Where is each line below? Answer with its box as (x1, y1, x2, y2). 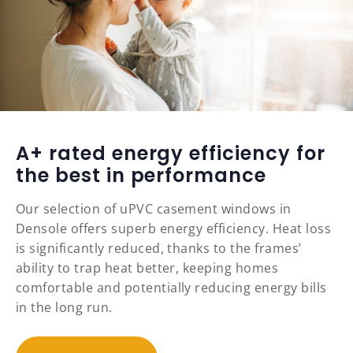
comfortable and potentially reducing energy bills (16, 279, 327, 297)
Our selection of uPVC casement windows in (16, 200, 292, 218)
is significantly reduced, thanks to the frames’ (16, 240, 302, 258)
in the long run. (16, 299, 113, 317)
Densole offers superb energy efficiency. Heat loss (16, 220, 332, 238)
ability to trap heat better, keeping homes (16, 259, 279, 277)
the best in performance (16, 162, 267, 189)
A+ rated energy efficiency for (16, 140, 325, 167)
